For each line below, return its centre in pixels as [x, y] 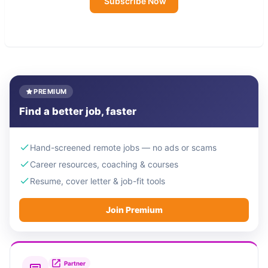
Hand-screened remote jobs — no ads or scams [123, 147]
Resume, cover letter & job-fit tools [98, 181]
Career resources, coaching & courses [104, 164]
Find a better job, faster [78, 112]
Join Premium [134, 210]
